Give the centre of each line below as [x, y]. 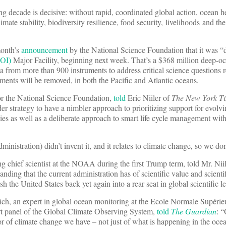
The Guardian [194, 211]
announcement [44, 50]
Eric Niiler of [149, 98]
